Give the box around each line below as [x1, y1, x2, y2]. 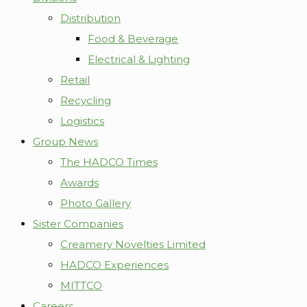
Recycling [60, 94, 111, 107]
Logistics [60, 114, 104, 127]
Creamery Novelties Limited [60, 238, 206, 251]
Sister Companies [33, 217, 123, 230]
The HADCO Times [60, 156, 158, 169]
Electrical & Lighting [88, 53, 190, 66]
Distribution [60, 12, 121, 25]
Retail [60, 73, 90, 86]
